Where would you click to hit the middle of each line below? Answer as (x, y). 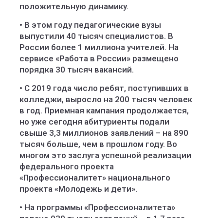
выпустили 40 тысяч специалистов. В (96, 36)
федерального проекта (67, 166)
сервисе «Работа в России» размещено (99, 58)
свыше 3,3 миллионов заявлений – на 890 (104, 133)
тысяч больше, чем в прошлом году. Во (98, 144)
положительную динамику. (74, 6)
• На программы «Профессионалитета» (97, 207)
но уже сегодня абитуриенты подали (94, 122)
